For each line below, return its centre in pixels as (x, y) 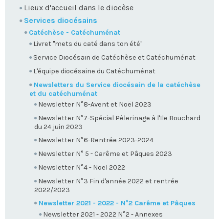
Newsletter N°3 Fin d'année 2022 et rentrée (108, 181)
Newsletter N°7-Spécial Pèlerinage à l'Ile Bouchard (119, 118)
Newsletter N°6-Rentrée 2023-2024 (96, 140)
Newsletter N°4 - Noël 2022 (82, 168)
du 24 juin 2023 (58, 127)
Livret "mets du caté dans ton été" (88, 44)
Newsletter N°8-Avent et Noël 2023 (95, 104)
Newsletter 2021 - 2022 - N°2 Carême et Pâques (117, 203)
